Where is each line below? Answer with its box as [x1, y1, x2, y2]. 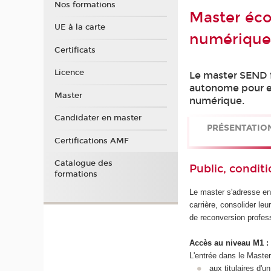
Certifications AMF [54, 135, 129, 146]
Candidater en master [54, 113, 142, 123]
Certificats [54, 45, 96, 55]
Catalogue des [54, 158, 113, 169]
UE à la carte [54, 22, 105, 33]
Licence [54, 68, 84, 78]
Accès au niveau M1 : [189, 238, 269, 248]
